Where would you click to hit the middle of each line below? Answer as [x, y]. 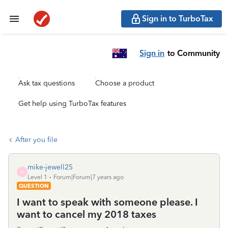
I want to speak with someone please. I [107, 202]
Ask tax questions [47, 83]
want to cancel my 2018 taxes [87, 214]
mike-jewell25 [50, 167]
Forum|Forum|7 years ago [89, 177]
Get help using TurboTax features [72, 104]
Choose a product [125, 83]
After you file [36, 140]
